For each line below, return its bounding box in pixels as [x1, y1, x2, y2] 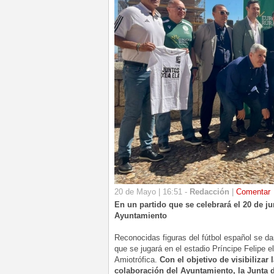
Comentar [236, 187, 270, 197]
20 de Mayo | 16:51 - [114, 187, 190, 197]
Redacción [190, 187, 229, 197]
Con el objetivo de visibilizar [160, 255, 271, 265]
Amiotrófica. [114, 255, 160, 265]
